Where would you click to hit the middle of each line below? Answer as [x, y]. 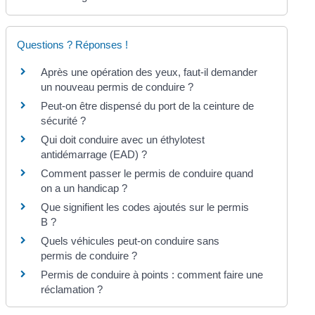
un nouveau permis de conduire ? [117, 86]
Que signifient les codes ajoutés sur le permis [145, 207]
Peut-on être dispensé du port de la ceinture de [148, 105]
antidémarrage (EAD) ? [94, 154]
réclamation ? [72, 289]
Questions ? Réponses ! [73, 44]
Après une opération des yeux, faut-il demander [149, 72]
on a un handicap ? [84, 188]
